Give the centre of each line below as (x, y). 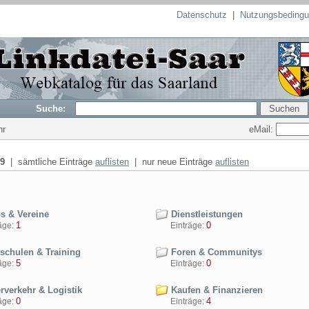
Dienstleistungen (206, 214)
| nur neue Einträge (172, 162)
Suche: (55, 109)
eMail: (262, 129)
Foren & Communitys (215, 252)
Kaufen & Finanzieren (216, 290)
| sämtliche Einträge (50, 162)
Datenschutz (202, 15)
